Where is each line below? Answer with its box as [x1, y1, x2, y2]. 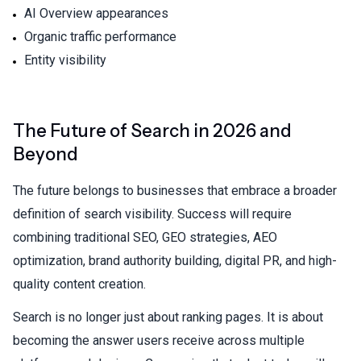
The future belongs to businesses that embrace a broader [13, 182, 337, 198]
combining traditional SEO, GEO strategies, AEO [13, 229, 277, 245]
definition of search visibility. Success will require [13, 205, 292, 222]
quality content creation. [13, 276, 146, 292]
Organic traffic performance [24, 28, 176, 44]
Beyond [13, 143, 78, 165]
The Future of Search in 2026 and [13, 119, 292, 142]
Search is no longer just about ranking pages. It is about [13, 309, 323, 325]
